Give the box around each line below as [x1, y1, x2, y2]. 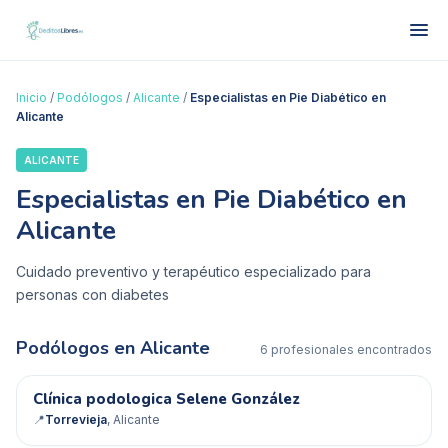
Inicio [16, 90, 47, 105]
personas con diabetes [16, 286, 169, 303]
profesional [268, 342, 339, 357]
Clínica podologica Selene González [33, 389, 300, 409]
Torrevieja [45, 412, 107, 428]
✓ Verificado [353, 389, 414, 401]
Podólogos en [16, 336, 140, 360]
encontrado [354, 342, 425, 357]
